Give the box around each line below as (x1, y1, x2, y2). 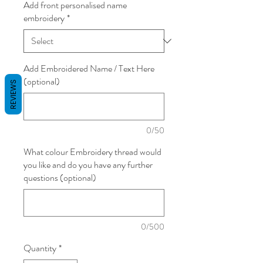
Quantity (23, 241, 56, 255)
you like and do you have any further (23, 158, 153, 172)
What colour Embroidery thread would (23, 145, 161, 159)
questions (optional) (23, 171, 96, 185)
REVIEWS (8, 79, 18, 109)
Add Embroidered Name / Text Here (23, 62, 154, 76)
